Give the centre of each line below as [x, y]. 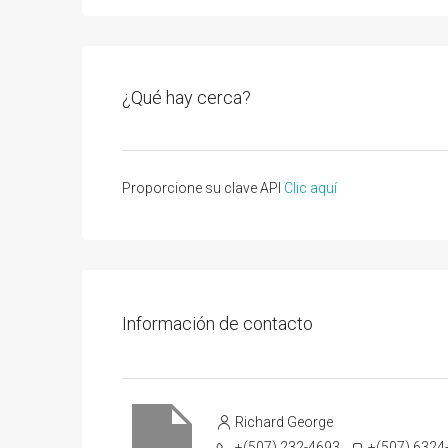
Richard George [284, 421]
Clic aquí [310, 187]
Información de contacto [217, 323]
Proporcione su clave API [203, 187]
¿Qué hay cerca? [186, 97]
